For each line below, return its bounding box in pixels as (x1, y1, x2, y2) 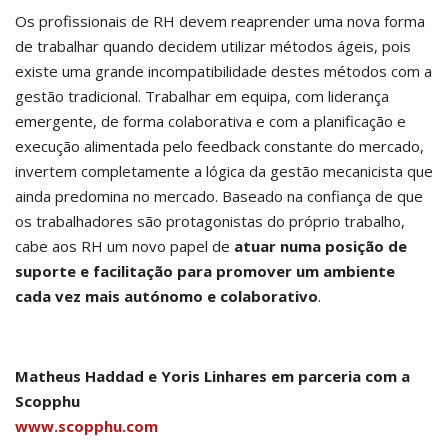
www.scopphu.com (15, 416, 158, 436)
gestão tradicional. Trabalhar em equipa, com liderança (15, 86, 389, 106)
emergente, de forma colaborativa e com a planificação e (15, 111, 406, 131)
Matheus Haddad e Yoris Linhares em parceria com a (15, 366, 410, 386)
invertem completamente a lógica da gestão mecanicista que (15, 161, 433, 181)
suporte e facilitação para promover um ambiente (15, 261, 395, 281)
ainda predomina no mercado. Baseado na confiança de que (15, 186, 423, 206)
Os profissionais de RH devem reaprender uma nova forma (15, 11, 425, 31)
